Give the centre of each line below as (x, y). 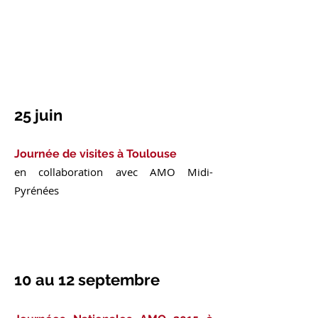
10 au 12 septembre (87, 280)
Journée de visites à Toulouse (95, 154)
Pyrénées (37, 190)
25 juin (40, 115)
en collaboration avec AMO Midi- (114, 172)
